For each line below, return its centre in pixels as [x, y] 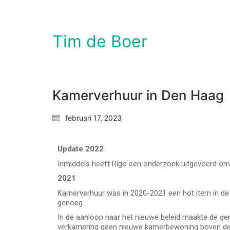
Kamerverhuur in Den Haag [138, 95]
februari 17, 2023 [93, 118]
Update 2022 [81, 149]
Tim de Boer [100, 41]
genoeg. [72, 203]
